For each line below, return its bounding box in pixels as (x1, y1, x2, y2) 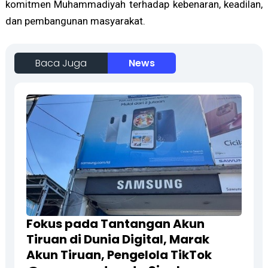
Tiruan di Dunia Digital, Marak (26, 230, 209, 248)
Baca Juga (35, 56, 87, 71)
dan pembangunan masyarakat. (5, 15, 145, 28)
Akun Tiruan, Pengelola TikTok (26, 246, 212, 263)
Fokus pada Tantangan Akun (26, 215, 205, 232)
